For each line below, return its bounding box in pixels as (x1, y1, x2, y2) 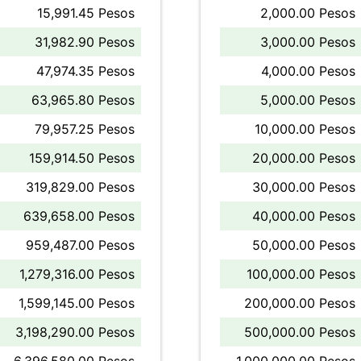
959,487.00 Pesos (26, 237, 135, 253)
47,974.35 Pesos (36, 63, 135, 79)
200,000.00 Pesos (244, 295, 355, 311)
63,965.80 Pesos (31, 92, 135, 108)
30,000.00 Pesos (252, 179, 355, 195)
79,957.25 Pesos (35, 121, 135, 137)
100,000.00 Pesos (247, 266, 355, 282)
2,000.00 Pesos (260, 5, 355, 21)
